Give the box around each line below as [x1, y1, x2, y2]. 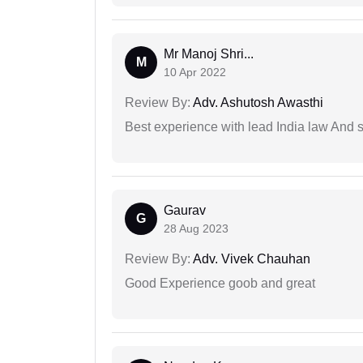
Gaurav [164, 203, 206, 218]
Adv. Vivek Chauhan [190, 252, 310, 267]
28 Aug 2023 [164, 222, 228, 236]
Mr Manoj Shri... [164, 47, 254, 62]
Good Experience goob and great [125, 276, 315, 291]
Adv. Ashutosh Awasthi [190, 96, 323, 110]
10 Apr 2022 [164, 66, 226, 79]
